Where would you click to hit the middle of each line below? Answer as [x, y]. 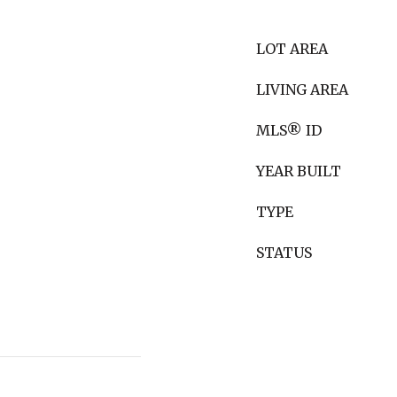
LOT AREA [292, 49]
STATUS [284, 253]
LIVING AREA [302, 90]
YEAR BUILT [299, 171]
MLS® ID [289, 130]
